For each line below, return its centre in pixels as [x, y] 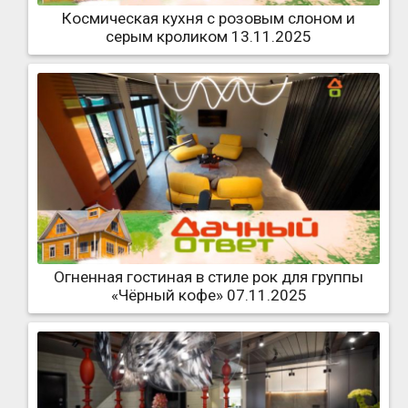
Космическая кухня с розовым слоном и [209, 18]
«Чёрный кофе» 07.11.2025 [209, 296]
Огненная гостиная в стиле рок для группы [209, 277]
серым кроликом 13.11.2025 [209, 36]
